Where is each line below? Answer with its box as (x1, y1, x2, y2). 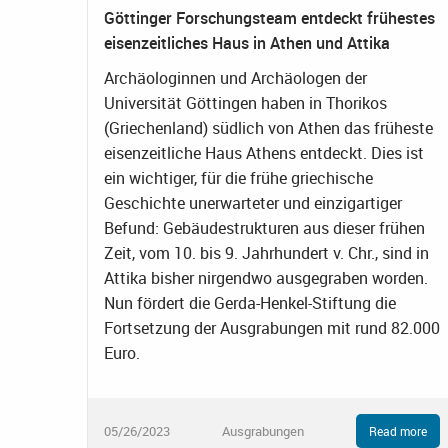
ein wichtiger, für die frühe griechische (104, 166, 373, 189)
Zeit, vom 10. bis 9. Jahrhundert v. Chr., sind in (104, 241, 429, 264)
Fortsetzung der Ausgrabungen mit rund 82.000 (104, 316, 440, 339)
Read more (369, 423, 427, 440)
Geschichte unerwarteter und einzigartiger (104, 191, 402, 214)
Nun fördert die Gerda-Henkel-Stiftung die (104, 291, 396, 314)
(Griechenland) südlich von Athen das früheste (104, 116, 433, 139)
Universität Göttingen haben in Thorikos (104, 91, 387, 114)
